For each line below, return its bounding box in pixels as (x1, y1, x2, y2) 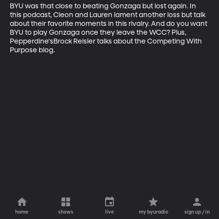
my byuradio (138, 210, 168, 215)
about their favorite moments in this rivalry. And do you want (10, 20, 209, 27)
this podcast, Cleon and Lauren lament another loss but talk (10, 11, 207, 19)
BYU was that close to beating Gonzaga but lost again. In (10, 2, 197, 10)
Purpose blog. (10, 46, 55, 54)
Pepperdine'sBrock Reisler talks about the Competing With (10, 38, 203, 45)
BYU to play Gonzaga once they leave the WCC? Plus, (10, 29, 188, 36)
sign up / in (184, 210, 210, 215)
